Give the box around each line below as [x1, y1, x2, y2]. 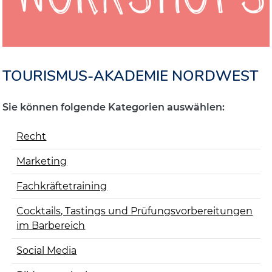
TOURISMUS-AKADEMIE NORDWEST [2, 66, 259, 86]
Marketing [16, 155, 67, 167]
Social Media [16, 244, 77, 256]
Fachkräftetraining [16, 180, 107, 192]
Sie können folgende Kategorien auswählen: [2, 101, 225, 113]
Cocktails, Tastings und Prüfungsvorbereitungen [16, 205, 253, 217]
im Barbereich [16, 219, 86, 231]
